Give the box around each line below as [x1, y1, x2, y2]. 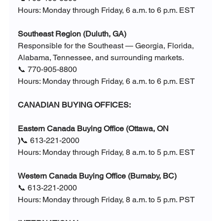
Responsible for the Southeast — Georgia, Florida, [17, 41, 196, 51]
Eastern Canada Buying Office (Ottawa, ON [17, 124, 169, 134]
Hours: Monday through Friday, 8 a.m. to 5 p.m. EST [17, 147, 195, 157]
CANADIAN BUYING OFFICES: [17, 100, 131, 110]
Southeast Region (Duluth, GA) [17, 29, 126, 39]
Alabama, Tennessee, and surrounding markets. [17, 53, 184, 63]
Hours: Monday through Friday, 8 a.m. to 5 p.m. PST [17, 195, 195, 205]
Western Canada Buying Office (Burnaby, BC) [17, 171, 177, 181]
